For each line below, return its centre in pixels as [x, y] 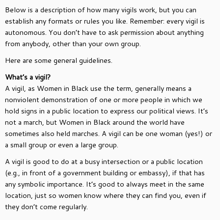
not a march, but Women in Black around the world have [95, 122]
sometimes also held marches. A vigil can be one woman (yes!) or [109, 133]
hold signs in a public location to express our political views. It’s [107, 110]
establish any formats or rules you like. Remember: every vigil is [105, 21]
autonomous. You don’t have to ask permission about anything [104, 32]
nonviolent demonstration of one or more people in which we [104, 99]
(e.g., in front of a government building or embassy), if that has [105, 172]
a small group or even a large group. [62, 144]
